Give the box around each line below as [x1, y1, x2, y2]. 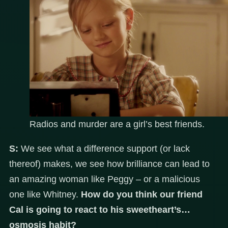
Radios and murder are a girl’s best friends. [30, 119, 205, 130]
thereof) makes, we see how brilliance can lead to [9, 159, 210, 169]
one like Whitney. [9, 189, 81, 200]
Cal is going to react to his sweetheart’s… [9, 205, 190, 215]
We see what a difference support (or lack [18, 144, 190, 154]
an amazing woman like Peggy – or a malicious [9, 174, 200, 185]
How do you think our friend [81, 189, 203, 200]
